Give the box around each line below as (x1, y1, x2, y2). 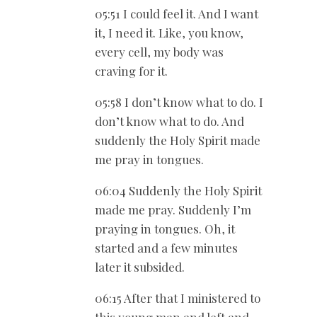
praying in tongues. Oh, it (95, 221, 235, 237)
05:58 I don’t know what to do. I (95, 94, 263, 110)
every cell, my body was (95, 44, 224, 60)
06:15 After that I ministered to (95, 290, 260, 306)
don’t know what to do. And (95, 113, 244, 129)
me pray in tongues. (95, 151, 204, 168)
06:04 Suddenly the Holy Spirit (95, 183, 262, 199)
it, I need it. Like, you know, (95, 25, 243, 41)
